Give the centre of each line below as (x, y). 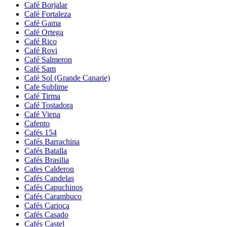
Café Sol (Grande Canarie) (67, 78)
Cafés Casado (46, 215)
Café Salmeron (48, 60)
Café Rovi (41, 51)
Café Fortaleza (48, 14)
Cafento (37, 124)
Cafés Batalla (46, 151)
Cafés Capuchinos (53, 187)
